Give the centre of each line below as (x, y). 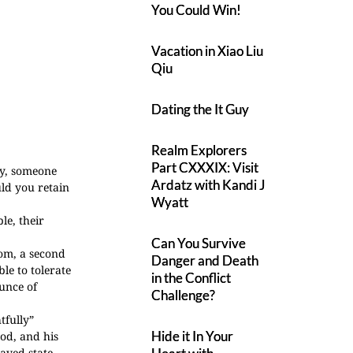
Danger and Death (205, 260)
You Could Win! (197, 10)
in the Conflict (191, 278)
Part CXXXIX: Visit (205, 167)
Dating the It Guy (201, 109)
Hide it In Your (193, 336)
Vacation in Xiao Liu (208, 51)
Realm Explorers (199, 150)
